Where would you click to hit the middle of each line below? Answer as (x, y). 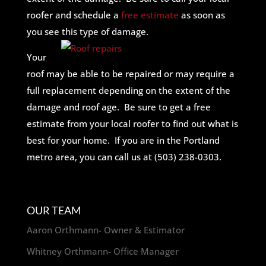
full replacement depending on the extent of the (128, 90)
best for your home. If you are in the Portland (123, 140)
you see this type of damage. (87, 31)
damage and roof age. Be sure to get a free (118, 107)
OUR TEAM (54, 210)
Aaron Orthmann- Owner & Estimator (105, 230)
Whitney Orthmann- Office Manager (102, 251)
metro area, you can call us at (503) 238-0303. (124, 157)
